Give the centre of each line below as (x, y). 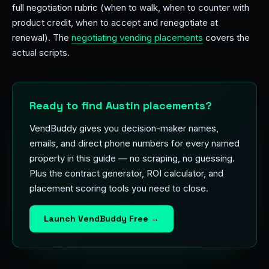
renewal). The (42, 38)
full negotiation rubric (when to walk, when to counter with (131, 8)
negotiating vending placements (137, 38)
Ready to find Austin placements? (121, 105)
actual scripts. (41, 53)
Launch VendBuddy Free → (101, 219)
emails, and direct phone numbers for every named (134, 143)
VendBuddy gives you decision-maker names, (124, 128)
